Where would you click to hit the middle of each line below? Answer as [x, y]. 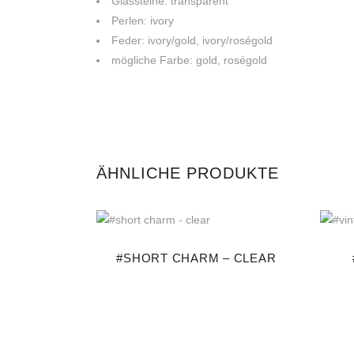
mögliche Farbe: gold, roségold [189, 60]
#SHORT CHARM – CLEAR [196, 258]
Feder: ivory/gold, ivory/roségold [192, 40]
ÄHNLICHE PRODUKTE [188, 173]
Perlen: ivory [143, 21]
